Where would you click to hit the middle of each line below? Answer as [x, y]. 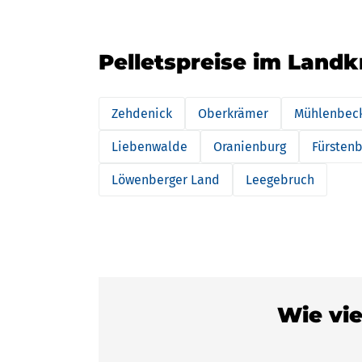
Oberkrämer [233, 114]
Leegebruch [280, 180]
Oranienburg [250, 147]
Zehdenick [142, 114]
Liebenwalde [149, 147]
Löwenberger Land [166, 180]
